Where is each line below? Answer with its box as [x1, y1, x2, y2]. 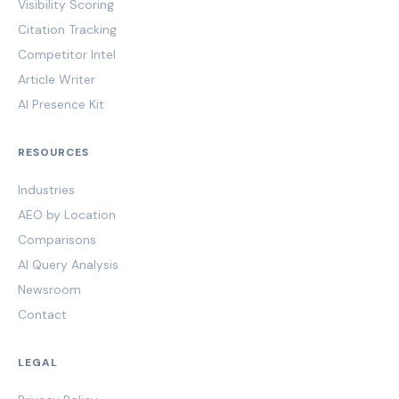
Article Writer [18, 70, 95, 87]
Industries [18, 181, 75, 198]
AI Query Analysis [18, 256, 118, 273]
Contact [18, 305, 67, 322]
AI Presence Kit [18, 95, 104, 112]
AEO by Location [18, 206, 116, 223]
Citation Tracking [18, 20, 117, 37]
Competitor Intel [18, 45, 116, 62]
